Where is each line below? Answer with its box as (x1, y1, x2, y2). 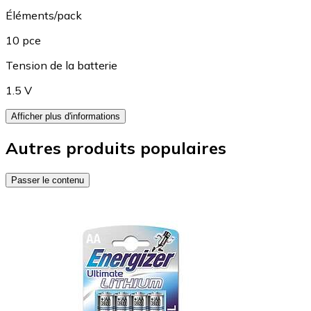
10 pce (6, 33, 41, 48)
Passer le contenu (11, 175, 84, 186)
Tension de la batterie (6, 58, 117, 73)
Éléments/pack (6, 8, 82, 23)
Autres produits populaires (6, 137, 226, 159)
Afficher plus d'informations (11, 111, 120, 122)
